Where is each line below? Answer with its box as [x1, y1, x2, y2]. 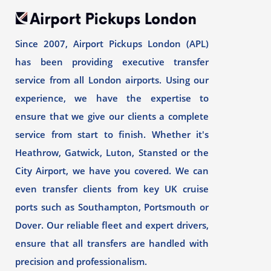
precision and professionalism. [15, 255, 147, 267]
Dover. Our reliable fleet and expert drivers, [15, 219, 209, 231]
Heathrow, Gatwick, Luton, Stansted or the [15, 146, 209, 158]
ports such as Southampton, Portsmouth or [15, 201, 209, 213]
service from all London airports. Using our [15, 74, 209, 86]
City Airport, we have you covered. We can [15, 165, 209, 177]
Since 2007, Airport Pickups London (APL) [15, 38, 209, 50]
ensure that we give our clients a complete [15, 110, 209, 122]
